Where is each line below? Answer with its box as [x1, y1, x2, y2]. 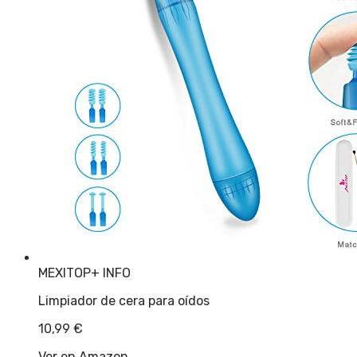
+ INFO [91, 265, 131, 280]
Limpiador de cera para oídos [38, 292, 210, 308]
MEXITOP [38, 265, 91, 280]
